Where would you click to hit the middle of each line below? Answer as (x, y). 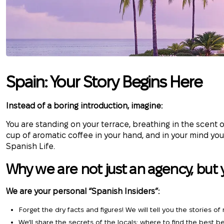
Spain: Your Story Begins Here (106, 82)
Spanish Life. (30, 146)
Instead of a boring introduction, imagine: (85, 106)
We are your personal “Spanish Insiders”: (83, 191)
